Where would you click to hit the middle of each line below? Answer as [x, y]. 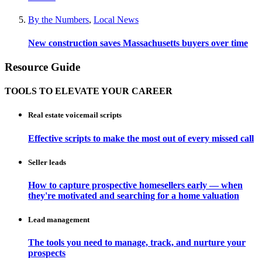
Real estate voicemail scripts [75, 115]
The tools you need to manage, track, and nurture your [137, 243]
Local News [116, 20]
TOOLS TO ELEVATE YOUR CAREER [89, 91]
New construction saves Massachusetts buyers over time [138, 43]
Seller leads [47, 162]
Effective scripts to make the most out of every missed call [141, 138]
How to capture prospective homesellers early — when [135, 185]
